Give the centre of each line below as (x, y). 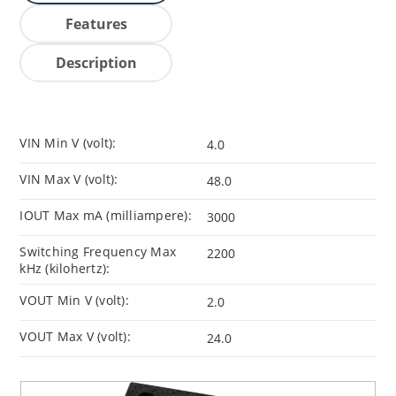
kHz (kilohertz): (65, 269)
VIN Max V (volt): (69, 179)
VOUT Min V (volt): (74, 301)
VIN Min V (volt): (68, 143)
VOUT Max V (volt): (75, 337)
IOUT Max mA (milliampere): (106, 216)
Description (96, 63)
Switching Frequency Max (98, 252)
